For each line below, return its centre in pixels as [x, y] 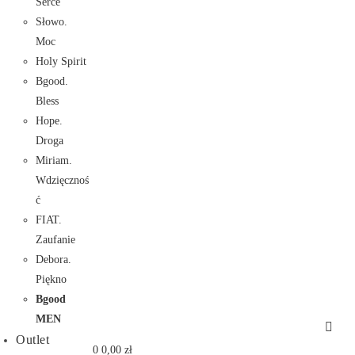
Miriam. [54, 160]
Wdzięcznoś [62, 180]
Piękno [51, 279]
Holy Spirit [61, 61]
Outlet [32, 340]
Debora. [53, 260]
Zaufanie [55, 240]
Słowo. [52, 22]
